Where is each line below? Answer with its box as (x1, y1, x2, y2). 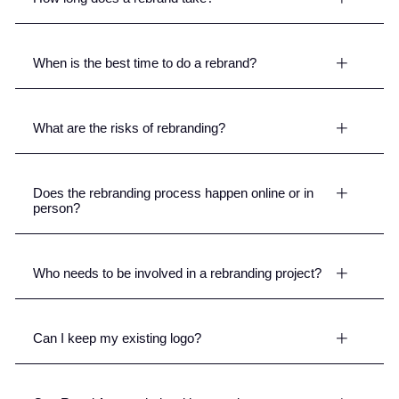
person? (33, 200, 80, 216)
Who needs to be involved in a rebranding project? (33, 265, 322, 281)
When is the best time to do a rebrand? (33, 55, 256, 71)
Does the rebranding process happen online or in (33, 185, 313, 201)
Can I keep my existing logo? (33, 330, 201, 346)
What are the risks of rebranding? (33, 120, 225, 136)
